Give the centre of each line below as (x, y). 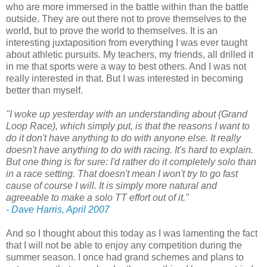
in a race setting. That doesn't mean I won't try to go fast (122, 174)
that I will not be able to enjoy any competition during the (124, 246)
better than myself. (44, 91)
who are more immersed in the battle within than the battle (127, 7)
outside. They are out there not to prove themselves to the (126, 19)
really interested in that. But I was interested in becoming (125, 79)
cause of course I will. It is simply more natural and (111, 186)
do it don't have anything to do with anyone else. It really (123, 138)
